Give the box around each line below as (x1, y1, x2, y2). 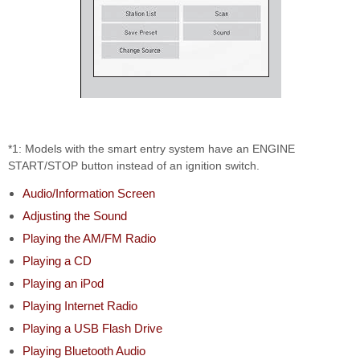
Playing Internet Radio (22, 298, 137, 313)
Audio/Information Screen (22, 186, 155, 200)
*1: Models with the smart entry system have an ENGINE (8, 141, 295, 155)
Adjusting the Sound (22, 208, 127, 223)
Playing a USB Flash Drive (22, 321, 162, 335)
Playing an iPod (22, 276, 104, 290)
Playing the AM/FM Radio (22, 231, 156, 245)
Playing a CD (22, 253, 92, 268)
